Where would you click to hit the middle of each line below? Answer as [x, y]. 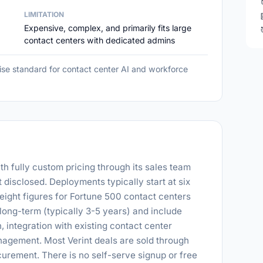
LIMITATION [44, 14]
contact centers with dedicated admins [99, 40]
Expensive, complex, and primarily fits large [107, 28]
